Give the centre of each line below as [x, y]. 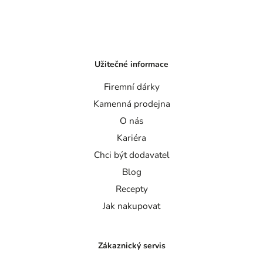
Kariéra [131, 138]
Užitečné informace [131, 64]
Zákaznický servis [131, 245]
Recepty [131, 189]
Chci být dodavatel [131, 155]
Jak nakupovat [131, 206]
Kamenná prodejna [131, 104]
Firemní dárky [131, 87]
